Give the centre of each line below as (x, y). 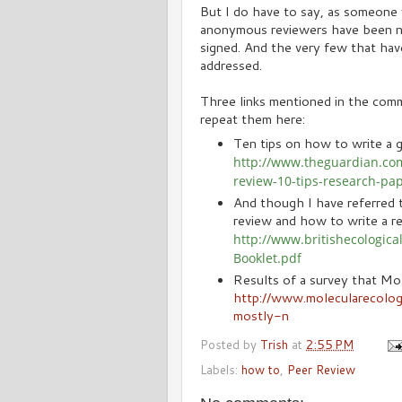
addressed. (231, 65)
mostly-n (262, 315)
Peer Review (321, 369)
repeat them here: (253, 119)
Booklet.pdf (268, 258)
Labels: (221, 369)
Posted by (230, 344)
